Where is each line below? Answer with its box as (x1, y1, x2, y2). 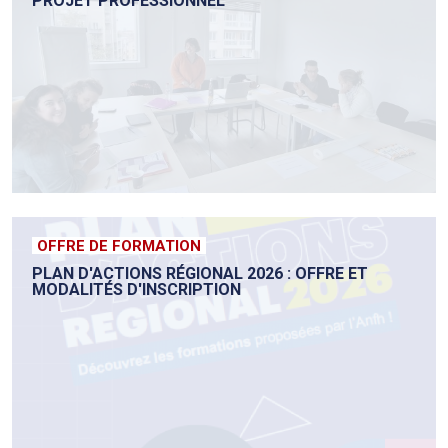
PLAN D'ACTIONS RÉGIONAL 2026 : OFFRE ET (32, 264, 368, 284)
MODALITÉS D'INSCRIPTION (32, 280, 241, 300)
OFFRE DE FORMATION (37, 237, 201, 256)
